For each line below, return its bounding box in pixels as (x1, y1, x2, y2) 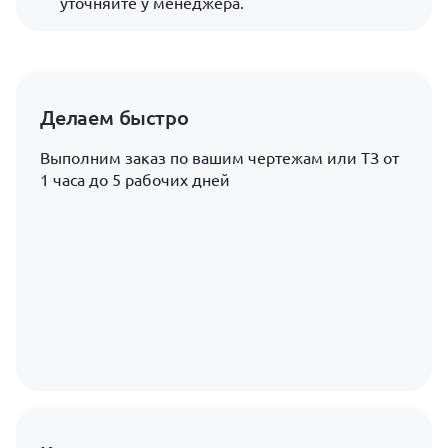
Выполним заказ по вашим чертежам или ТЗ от (40, 149, 399, 167)
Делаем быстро (40, 104, 189, 130)
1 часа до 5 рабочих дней (40, 171, 230, 189)
